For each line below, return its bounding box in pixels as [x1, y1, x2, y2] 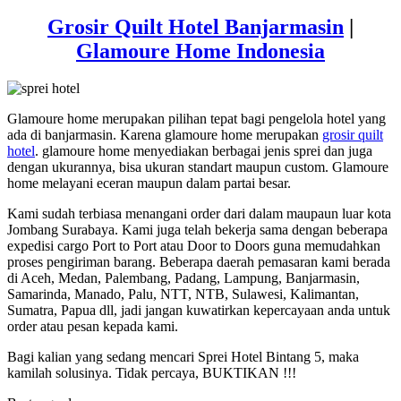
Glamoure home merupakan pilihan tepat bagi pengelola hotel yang [7, 111, 386, 127]
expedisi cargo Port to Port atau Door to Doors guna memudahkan [7, 238, 380, 254]
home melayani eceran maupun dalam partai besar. [7, 175, 291, 192]
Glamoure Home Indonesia [76, 38, 325, 63]
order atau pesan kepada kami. [7, 319, 178, 335]
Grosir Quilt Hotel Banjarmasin [47, 14, 344, 38]
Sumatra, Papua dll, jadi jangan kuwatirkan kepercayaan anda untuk [7, 303, 390, 319]
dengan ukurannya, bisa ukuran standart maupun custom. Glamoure [7, 159, 388, 175]
